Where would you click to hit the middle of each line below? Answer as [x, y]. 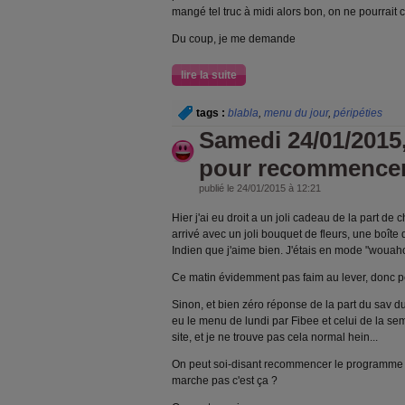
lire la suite [209, 75]
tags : [211, 113]
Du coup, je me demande [234, 39]
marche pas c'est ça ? [225, 381]
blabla [243, 113]
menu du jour [296, 113]
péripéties [358, 113]
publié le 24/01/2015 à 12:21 [260, 188]
